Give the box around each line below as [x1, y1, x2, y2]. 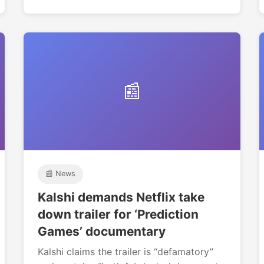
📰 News [45, 169, 75, 179]
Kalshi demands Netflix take [38, 189, 204, 204]
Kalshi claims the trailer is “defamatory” [38, 245, 213, 258]
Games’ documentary [38, 223, 166, 239]
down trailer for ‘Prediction [38, 206, 199, 222]
